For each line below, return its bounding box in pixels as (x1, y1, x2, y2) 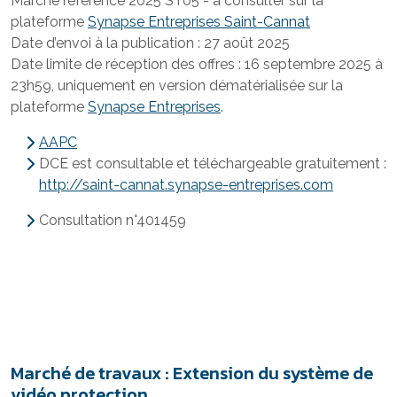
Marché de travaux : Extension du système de (11, 360, 373, 386)
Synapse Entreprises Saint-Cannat (88, 13, 310, 30)
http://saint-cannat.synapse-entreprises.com (39, 176, 333, 193)
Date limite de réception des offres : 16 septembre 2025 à (11, 56, 383, 73)
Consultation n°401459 (39, 212, 186, 229)
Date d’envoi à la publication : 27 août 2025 (11, 35, 290, 51)
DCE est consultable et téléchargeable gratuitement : (39, 155, 386, 172)
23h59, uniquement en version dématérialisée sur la (11, 77, 343, 94)
